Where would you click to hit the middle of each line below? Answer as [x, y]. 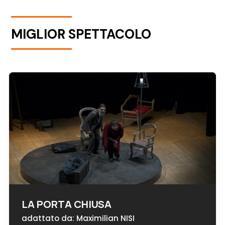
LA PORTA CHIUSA [66, 204]
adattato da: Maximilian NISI [78, 218]
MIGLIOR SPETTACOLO [81, 34]
